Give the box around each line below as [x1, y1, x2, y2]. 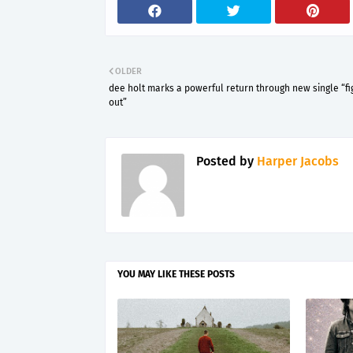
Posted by [196, 154, 254, 169]
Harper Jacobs [254, 154, 339, 169]
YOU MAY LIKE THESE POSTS [117, 269, 235, 280]
